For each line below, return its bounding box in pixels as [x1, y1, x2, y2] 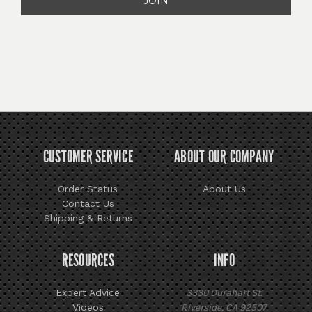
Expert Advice [56, 286, 120, 298]
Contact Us [61, 197, 114, 209]
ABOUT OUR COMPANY [174, 146, 274, 166]
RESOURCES [61, 249, 114, 270]
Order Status [58, 182, 118, 194]
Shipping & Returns [43, 212, 132, 224]
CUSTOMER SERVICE [42, 146, 133, 166]
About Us [202, 182, 246, 194]
